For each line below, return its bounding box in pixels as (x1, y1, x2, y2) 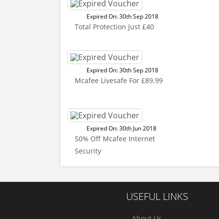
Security (75, 146, 101, 155)
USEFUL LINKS (126, 190, 188, 203)
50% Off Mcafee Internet (75, 134, 155, 143)
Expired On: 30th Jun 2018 (87, 124, 156, 132)
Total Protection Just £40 (75, 22, 154, 31)
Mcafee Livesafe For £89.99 (75, 76, 163, 85)
